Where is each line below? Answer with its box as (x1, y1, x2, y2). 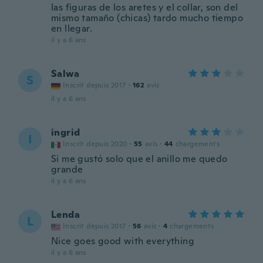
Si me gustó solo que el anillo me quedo (51, 153, 228, 165)
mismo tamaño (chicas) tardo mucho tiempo (51, 12, 243, 24)
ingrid (51, 126, 80, 139)
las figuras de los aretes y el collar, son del (51, 1, 238, 14)
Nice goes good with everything (51, 235, 194, 247)
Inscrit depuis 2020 (63, 139, 127, 149)
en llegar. (51, 22, 92, 35)
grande (51, 163, 83, 176)
